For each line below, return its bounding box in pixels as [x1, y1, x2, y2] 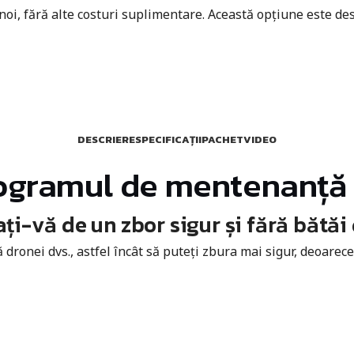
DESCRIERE [77, 131, 135, 147]
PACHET [201, 131, 243, 147]
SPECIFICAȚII [135, 131, 201, 147]
